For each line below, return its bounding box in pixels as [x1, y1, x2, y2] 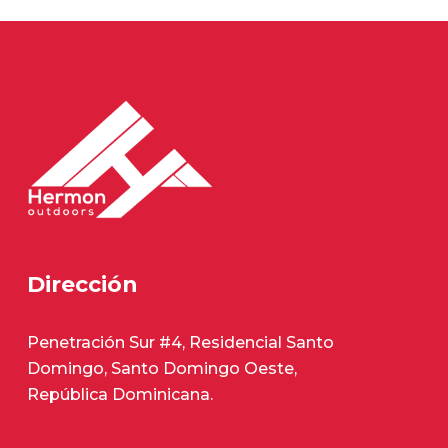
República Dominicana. [27, 384, 213, 404]
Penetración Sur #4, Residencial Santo [27, 332, 334, 352]
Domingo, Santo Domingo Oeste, [27, 358, 297, 378]
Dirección [27, 270, 138, 298]
